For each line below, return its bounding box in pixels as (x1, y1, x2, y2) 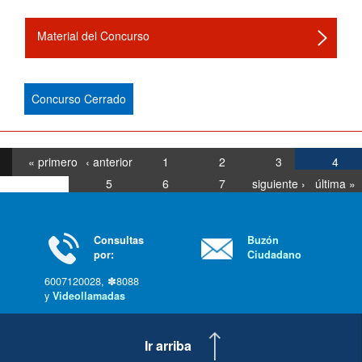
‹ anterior (85, 154, 133, 170)
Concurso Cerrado (32, 90, 126, 107)
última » (314, 175, 356, 192)
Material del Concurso (37, 27, 149, 44)
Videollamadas (53, 288, 125, 303)
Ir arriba (145, 336, 192, 356)
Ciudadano (247, 247, 301, 262)
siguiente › (251, 175, 305, 192)
